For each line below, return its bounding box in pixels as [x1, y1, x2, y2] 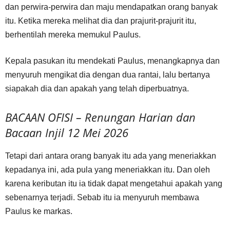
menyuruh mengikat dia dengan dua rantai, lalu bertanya [5, 70, 210, 79]
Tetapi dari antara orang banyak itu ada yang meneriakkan [5, 151, 216, 160]
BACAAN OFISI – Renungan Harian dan [5, 109, 196, 125]
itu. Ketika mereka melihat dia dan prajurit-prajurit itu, [5, 16, 196, 25]
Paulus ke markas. [5, 207, 72, 216]
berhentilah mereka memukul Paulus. [5, 30, 141, 39]
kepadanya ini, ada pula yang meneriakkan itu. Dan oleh [5, 165, 210, 174]
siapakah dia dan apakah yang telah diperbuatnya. [5, 84, 189, 93]
